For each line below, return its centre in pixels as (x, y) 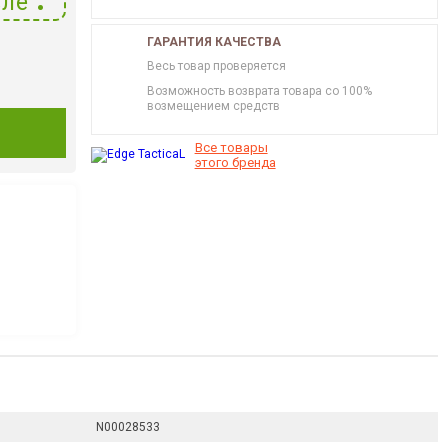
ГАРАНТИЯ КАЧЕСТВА (213, 42)
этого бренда (235, 162)
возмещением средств (213, 106)
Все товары (231, 147)
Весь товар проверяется (216, 66)
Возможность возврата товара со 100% (259, 91)
